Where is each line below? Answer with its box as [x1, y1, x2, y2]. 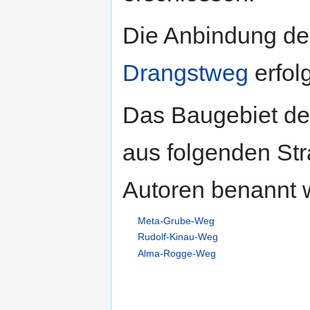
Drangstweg [122, 59, 248, 86]
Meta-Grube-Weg [138, 215, 215, 226]
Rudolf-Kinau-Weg [138, 231, 219, 243]
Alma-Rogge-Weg [138, 247, 217, 259]
